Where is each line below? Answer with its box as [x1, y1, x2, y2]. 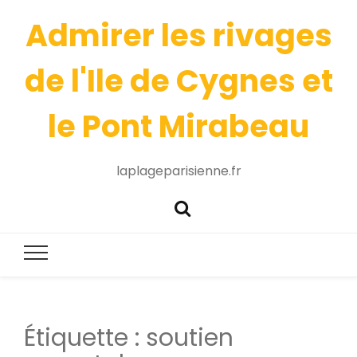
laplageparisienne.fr [116, 162, 241, 180]
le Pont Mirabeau [48, 105, 309, 147]
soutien [146, 321, 233, 355]
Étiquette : [24, 321, 146, 355]
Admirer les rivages [25, 14, 332, 57]
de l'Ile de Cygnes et [24, 60, 333, 102]
